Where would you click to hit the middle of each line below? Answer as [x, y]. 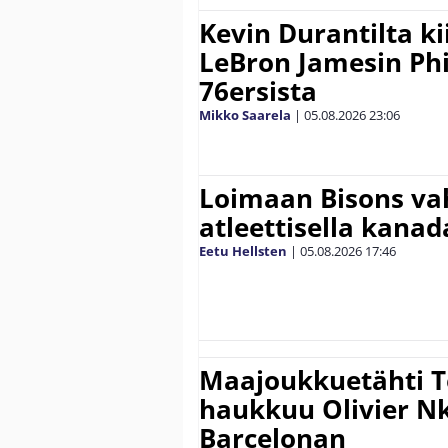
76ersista [258, 90]
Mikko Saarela [245, 114]
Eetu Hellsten [243, 250]
